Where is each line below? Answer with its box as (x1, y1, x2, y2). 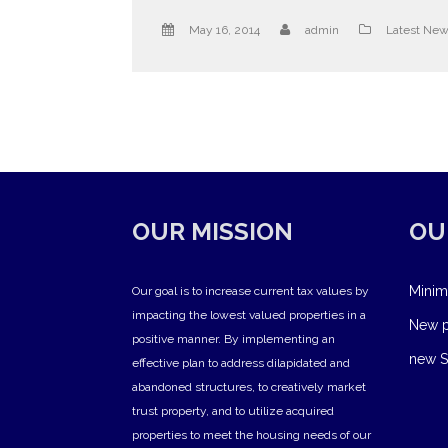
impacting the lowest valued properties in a (132, 307, 366, 322)
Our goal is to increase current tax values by (132, 283, 369, 298)
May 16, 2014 (189, 22, 260, 37)
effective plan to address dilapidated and (132, 355, 350, 370)
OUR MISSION (132, 216, 293, 246)
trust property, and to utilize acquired (132, 403, 334, 418)
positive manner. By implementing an (132, 331, 335, 346)
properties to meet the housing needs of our (132, 427, 371, 442)
